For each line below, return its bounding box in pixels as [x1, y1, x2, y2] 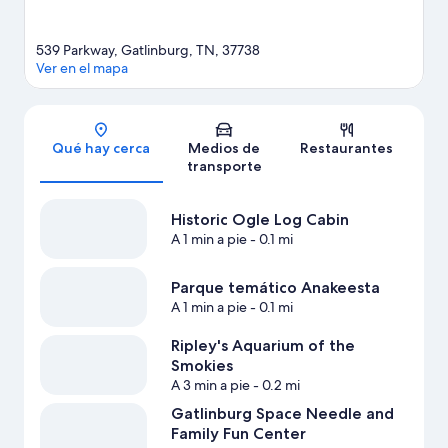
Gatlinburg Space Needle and [170, 404, 394, 424]
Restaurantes [300, 139, 394, 158]
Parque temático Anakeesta [170, 278, 380, 298]
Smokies [170, 356, 233, 376]
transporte [186, 157, 262, 176]
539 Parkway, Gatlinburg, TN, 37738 [36, 41, 260, 60]
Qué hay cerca [52, 139, 151, 158]
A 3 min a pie [170, 376, 250, 395]
